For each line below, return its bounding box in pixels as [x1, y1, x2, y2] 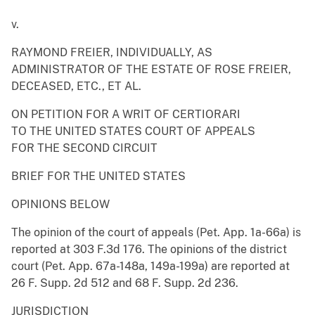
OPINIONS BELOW [11, 198, 110, 212]
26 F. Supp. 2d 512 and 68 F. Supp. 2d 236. [11, 276, 238, 290]
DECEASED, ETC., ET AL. [11, 79, 141, 94]
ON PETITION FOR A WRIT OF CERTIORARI [11, 108, 240, 122]
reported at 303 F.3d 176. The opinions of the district [11, 243, 287, 257]
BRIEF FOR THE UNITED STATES [11, 169, 186, 184]
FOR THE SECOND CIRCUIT [11, 141, 157, 155]
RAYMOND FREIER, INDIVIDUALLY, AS [11, 46, 212, 60]
